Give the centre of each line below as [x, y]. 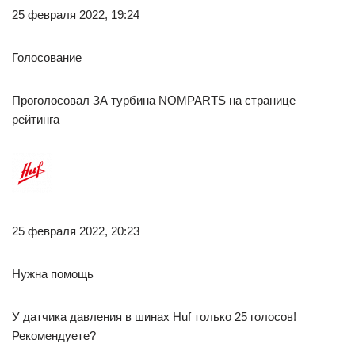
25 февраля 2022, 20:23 [76, 231]
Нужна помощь [53, 274]
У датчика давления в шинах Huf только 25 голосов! [154, 317]
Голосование [47, 57]
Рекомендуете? [54, 336]
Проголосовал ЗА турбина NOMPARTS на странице [154, 100]
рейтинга [36, 119]
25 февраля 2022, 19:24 [76, 15]
